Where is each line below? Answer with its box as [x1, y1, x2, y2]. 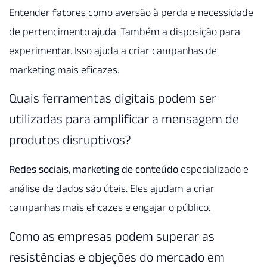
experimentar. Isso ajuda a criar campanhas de [9, 45, 217, 57]
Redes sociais [9, 163, 69, 176]
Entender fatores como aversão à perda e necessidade [9, 7, 253, 18]
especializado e [178, 163, 249, 176]
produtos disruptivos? [9, 132, 131, 147]
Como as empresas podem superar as [9, 228, 215, 243]
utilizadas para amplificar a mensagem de [9, 111, 239, 126]
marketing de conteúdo [73, 163, 178, 176]
